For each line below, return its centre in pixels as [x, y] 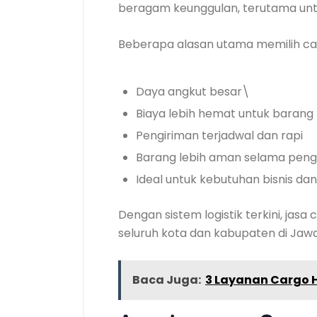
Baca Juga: [167, 280]
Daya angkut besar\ [193, 92]
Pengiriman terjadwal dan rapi [219, 136]
